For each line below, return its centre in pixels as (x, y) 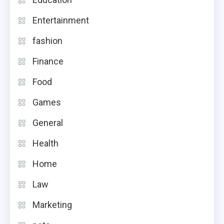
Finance (48, 61)
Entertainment (61, 20)
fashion (47, 40)
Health (45, 143)
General (48, 122)
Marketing (52, 204)
